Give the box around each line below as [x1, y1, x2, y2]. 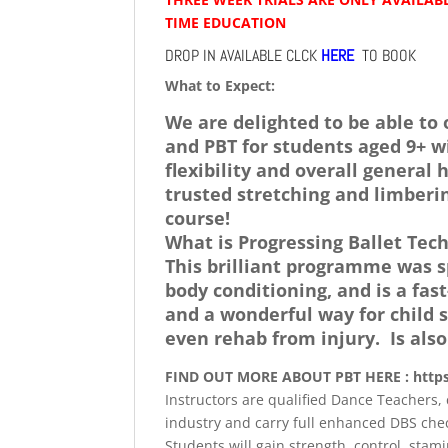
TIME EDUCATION [165, 13, 287, 32]
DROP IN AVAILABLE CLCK [165, 45, 322, 66]
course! [165, 206, 236, 230]
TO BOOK [358, 45, 417, 66]
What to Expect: [165, 76, 276, 95]
